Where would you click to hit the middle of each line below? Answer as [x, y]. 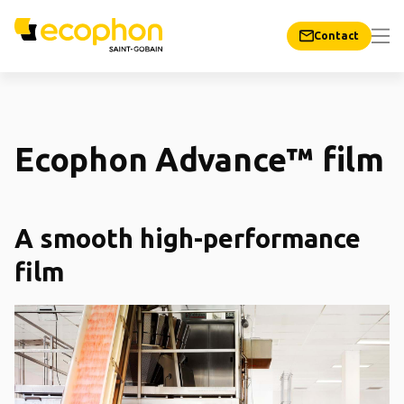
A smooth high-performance [188, 238]
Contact [336, 36]
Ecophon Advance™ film [199, 159]
